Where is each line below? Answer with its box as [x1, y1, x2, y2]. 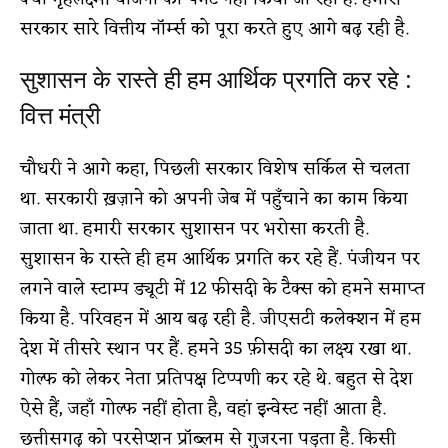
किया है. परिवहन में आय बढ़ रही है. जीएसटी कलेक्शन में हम [20, 302, 421, 335]
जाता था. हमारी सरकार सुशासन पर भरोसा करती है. [20, 212, 369, 245]
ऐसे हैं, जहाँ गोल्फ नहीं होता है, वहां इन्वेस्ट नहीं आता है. [20, 392, 386, 425]
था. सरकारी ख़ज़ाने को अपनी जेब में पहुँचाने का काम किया [20, 182, 408, 215]
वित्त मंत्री [20, 101, 100, 130]
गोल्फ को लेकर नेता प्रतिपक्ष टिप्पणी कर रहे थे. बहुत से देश [20, 362, 413, 395]
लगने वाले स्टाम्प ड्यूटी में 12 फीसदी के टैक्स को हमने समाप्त [20, 272, 425, 305]
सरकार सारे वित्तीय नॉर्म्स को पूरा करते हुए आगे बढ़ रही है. [20, 12, 409, 45]
